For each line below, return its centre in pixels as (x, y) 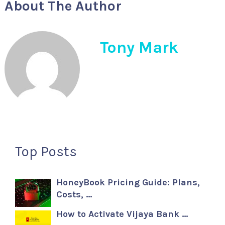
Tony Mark (139, 47)
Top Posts (46, 151)
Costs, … (74, 194)
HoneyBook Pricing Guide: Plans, (128, 182)
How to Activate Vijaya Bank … (122, 214)
